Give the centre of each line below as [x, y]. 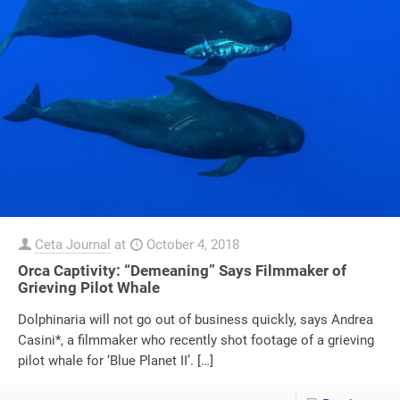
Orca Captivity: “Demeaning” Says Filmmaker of [182, 271]
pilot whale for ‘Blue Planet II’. [106, 361]
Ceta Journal [73, 245]
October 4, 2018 [193, 245]
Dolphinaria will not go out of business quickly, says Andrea [196, 320]
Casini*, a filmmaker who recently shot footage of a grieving [196, 341]
